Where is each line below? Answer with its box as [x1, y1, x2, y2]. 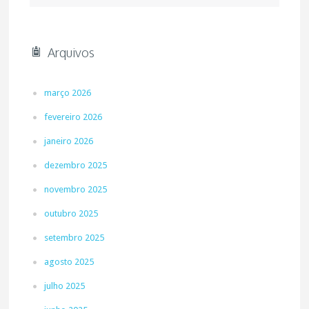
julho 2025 [44, 281, 86, 291]
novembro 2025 [44, 184, 108, 195]
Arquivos [48, 45, 95, 60]
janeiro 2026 [44, 136, 94, 146]
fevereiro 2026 [44, 112, 103, 122]
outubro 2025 [44, 208, 99, 219]
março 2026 [44, 88, 92, 98]
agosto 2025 [44, 257, 94, 267]
